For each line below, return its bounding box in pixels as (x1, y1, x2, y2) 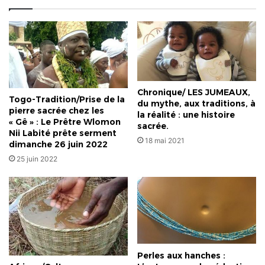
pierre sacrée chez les (9, 105, 104, 117)
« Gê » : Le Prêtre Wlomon (9, 117, 121, 128)
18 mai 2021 (145, 136, 185, 146)
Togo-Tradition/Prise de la (9, 94, 125, 105)
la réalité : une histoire (137, 109, 235, 121)
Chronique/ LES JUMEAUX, (137, 87, 250, 98)
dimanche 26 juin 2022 (9, 139, 108, 150)
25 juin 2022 (17, 154, 57, 164)
